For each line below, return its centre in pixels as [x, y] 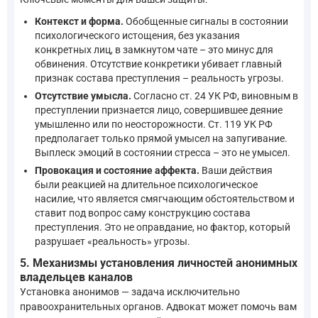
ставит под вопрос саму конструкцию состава [143, 213]
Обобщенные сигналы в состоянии [206, 22]
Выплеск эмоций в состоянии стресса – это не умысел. [163, 153]
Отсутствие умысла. [83, 96]
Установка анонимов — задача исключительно [130, 291]
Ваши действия [236, 171]
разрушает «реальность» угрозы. [113, 242]
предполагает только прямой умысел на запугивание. [161, 139]
